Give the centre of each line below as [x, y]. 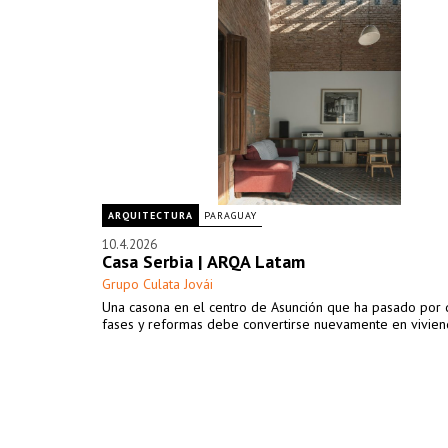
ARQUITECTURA [150, 215]
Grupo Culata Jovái [157, 284]
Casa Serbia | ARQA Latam [203, 261]
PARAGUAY [230, 215]
